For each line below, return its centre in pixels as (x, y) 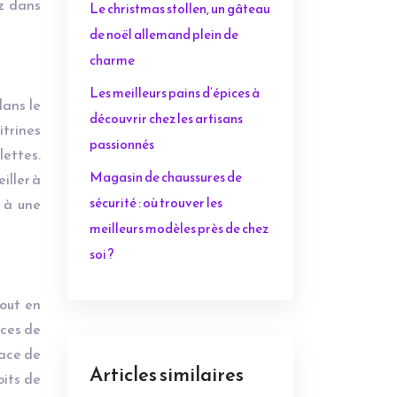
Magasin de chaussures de (166, 177)
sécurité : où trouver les (156, 202)
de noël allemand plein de (164, 34)
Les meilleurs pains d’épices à (175, 93)
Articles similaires (167, 374)
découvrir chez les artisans (166, 118)
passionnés (122, 144)
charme (112, 60)
